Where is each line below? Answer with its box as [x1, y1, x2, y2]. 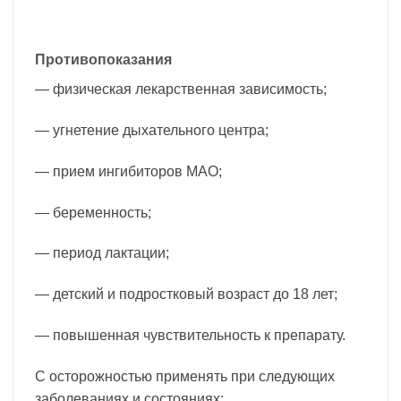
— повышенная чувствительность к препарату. [35, 327, 346, 343]
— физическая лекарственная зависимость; [35, 81, 327, 98]
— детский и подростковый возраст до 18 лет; [35, 286, 337, 303]
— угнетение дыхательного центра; [35, 122, 269, 138]
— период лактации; [35, 245, 169, 261]
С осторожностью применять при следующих [35, 368, 335, 384]
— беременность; [35, 204, 151, 220]
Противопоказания [35, 52, 172, 68]
